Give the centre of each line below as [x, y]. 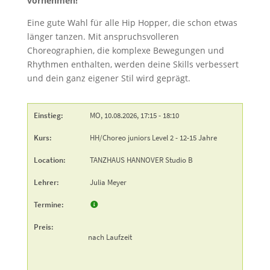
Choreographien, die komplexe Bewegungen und [125, 50]
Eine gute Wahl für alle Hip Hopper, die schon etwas [132, 22]
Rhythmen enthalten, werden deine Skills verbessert [133, 64]
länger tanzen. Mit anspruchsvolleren [103, 36]
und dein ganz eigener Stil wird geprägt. [108, 78]
